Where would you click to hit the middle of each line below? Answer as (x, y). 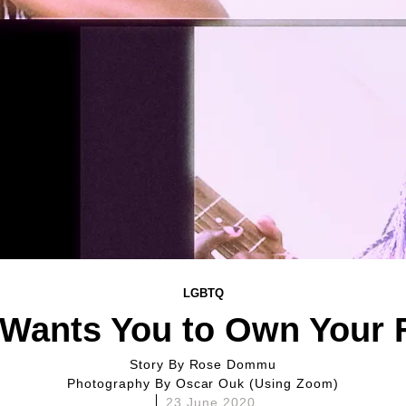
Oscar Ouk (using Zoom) (257, 383)
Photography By (126, 383)
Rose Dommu (233, 364)
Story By (164, 364)
